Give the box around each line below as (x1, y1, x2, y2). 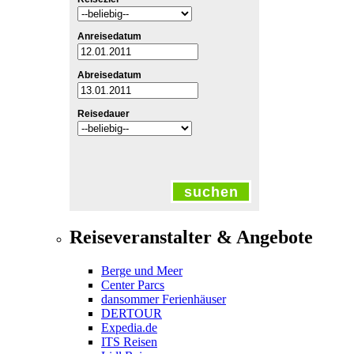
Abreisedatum (77, 70, 141, 81)
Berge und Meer (101, 264, 183, 278)
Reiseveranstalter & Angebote (70, 227, 313, 248)
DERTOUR (101, 307, 162, 321)
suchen (183, 183, 239, 200)
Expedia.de (101, 321, 157, 335)
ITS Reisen (101, 335, 157, 349)
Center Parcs (101, 278, 164, 292)
